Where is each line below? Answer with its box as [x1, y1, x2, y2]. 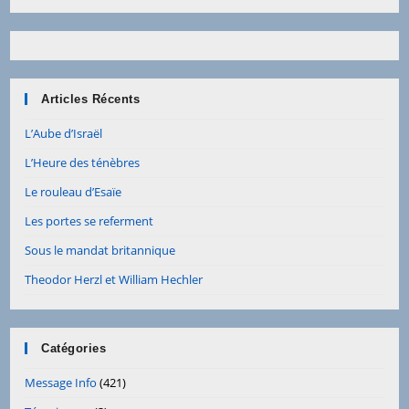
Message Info [25, 373, 98, 391]
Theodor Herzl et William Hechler [25, 270, 204, 288]
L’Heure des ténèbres [25, 153, 141, 171]
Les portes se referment [25, 212, 154, 229]
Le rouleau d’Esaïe [25, 183, 122, 200]
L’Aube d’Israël [25, 124, 103, 142]
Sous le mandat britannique [25, 241, 176, 258]
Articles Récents [41, 91, 141, 106]
